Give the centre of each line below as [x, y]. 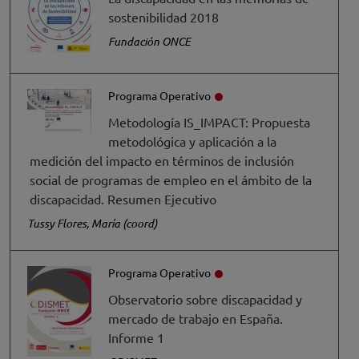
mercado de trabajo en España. [196, 318]
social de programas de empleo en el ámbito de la [171, 179]
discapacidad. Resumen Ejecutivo [123, 198]
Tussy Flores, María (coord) [92, 223]
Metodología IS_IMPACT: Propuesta [209, 121]
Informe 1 [136, 337]
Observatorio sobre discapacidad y [205, 298]
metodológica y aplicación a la [192, 141]
